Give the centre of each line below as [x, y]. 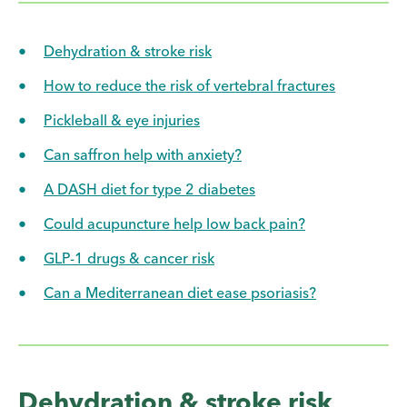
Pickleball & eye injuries [122, 119]
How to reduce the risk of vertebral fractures [189, 85]
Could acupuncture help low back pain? [174, 223]
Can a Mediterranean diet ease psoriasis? [180, 292]
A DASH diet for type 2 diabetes [149, 189]
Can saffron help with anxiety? [143, 154]
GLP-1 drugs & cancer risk [129, 258]
